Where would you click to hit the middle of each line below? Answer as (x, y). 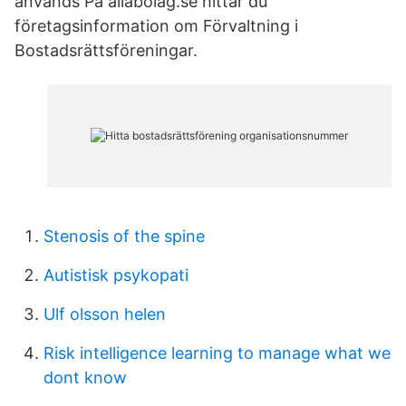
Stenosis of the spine (124, 236)
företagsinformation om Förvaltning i (156, 26)
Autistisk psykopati (116, 275)
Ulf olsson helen (105, 314)
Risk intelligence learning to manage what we (217, 353)
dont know (85, 377)
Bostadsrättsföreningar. (106, 50)
